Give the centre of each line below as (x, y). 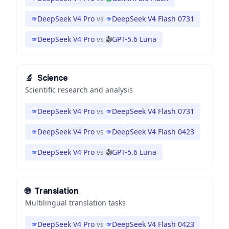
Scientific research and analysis (79, 90)
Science (52, 78)
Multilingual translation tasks (75, 203)
